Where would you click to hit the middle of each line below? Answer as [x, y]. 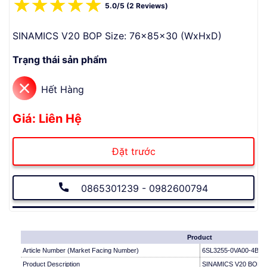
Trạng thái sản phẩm [60, 60]
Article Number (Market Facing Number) [81, 250]
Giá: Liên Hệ [47, 119]
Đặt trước [133, 151]
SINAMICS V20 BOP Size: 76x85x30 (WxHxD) [117, 36]
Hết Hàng [63, 89]
